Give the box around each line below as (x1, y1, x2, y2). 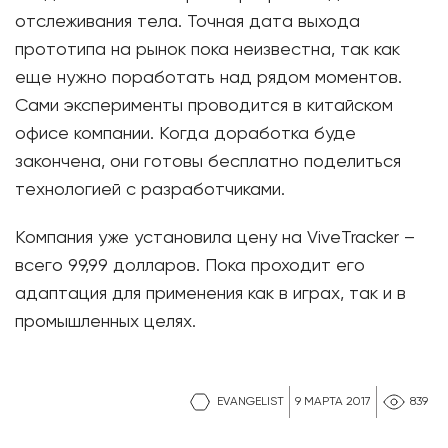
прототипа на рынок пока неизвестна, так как (15, 41, 400, 59)
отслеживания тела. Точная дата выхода (15, 13, 360, 31)
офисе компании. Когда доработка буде (15, 125, 356, 143)
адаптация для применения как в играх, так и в (15, 285, 406, 303)
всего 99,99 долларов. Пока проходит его (15, 257, 365, 275)
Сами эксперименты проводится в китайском (15, 97, 393, 115)
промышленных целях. (15, 313, 196, 331)
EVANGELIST (217, 396, 284, 408)
